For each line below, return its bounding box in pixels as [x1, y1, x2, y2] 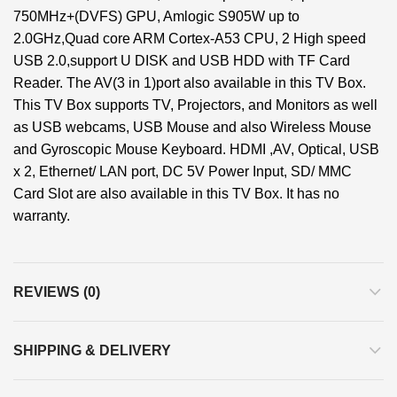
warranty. [13, 208, 70, 223]
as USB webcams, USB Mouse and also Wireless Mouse [13, 120, 371, 135]
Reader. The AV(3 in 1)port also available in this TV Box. [13, 75, 366, 90]
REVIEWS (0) [13, 284, 100, 300]
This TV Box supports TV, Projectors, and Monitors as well [13, 97, 378, 113]
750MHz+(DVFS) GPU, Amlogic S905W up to [13, 9, 300, 24]
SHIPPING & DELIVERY [13, 343, 171, 358]
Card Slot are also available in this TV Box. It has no [13, 186, 339, 201]
